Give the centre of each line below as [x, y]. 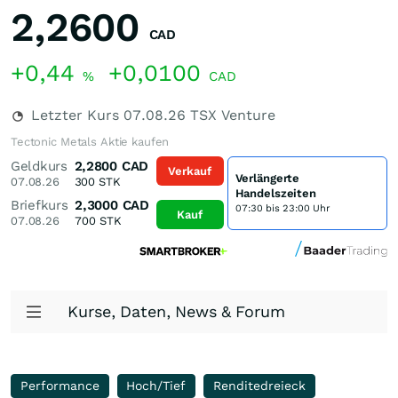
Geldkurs [39, 166]
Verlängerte [267, 178]
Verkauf [190, 171]
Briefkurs [40, 205]
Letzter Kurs [75, 115]
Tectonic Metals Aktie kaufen [90, 142]
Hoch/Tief [156, 386]
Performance [60, 386]
